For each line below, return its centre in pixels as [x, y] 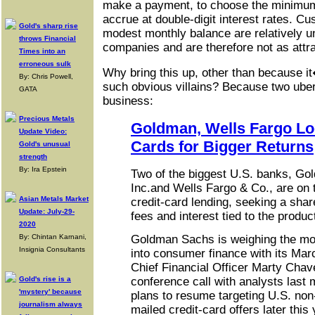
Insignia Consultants [52, 249]
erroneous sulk [45, 64]
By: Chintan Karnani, [53, 237]
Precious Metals [47, 118]
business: [128, 101]
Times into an [42, 51]
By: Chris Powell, [46, 76]
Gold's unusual [45, 144]
